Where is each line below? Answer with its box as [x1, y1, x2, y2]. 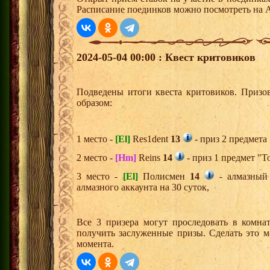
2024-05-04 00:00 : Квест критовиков [77, 51, 256, 64]
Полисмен [137, 171, 190, 182]
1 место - [77, 134, 115, 145]
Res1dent [130, 134, 171, 145]
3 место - [77, 171, 123, 182]
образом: [77, 98, 112, 108]
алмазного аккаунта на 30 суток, [77, 182, 209, 193]
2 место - [77, 152, 115, 163]
